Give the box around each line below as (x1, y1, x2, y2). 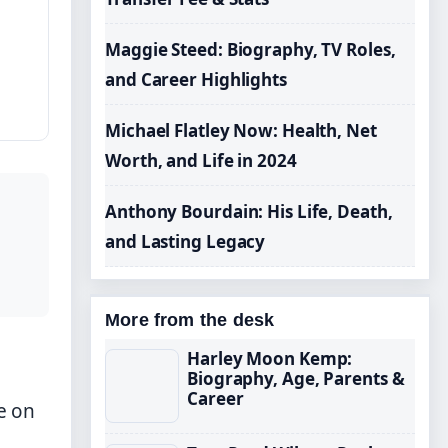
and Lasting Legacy (105, 230, 266, 253)
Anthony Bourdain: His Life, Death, (105, 200, 393, 223)
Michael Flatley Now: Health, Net (105, 119, 377, 142)
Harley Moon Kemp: (187, 347, 353, 370)
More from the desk (105, 310, 275, 330)
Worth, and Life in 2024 (105, 149, 297, 172)
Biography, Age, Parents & (187, 367, 405, 390)
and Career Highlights (105, 68, 287, 91)
